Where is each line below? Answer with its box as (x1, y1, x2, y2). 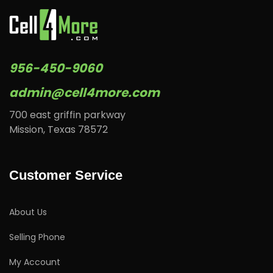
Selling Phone (9, 231, 65, 243)
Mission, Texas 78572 (9, 122, 108, 136)
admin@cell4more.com (9, 84, 160, 101)
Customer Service (9, 168, 122, 183)
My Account (9, 256, 60, 268)
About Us (9, 206, 47, 218)
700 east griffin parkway (9, 108, 126, 122)
